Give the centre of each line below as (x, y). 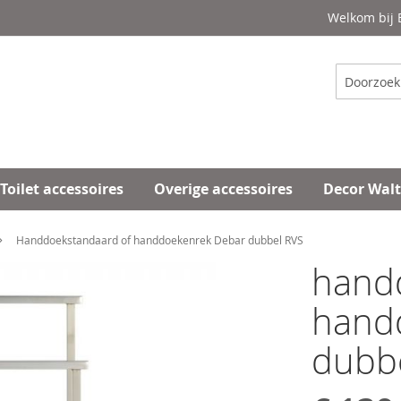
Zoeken (355, 95)
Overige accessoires (223, 189)
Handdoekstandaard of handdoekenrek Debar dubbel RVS (160, 240)
